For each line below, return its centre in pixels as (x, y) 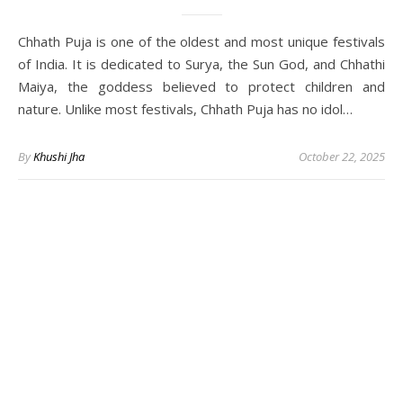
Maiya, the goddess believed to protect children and (201, 87)
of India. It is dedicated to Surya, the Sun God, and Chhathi (201, 64)
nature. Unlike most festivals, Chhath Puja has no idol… (185, 109)
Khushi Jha (59, 157)
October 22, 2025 (342, 157)
